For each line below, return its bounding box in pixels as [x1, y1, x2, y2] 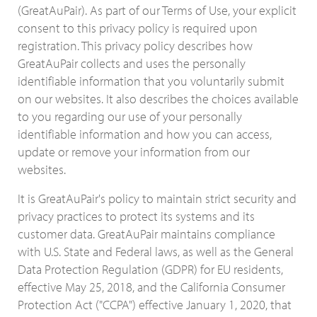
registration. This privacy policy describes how [18, 38, 253, 54]
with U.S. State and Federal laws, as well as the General [18, 243, 294, 260]
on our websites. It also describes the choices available [18, 91, 299, 107]
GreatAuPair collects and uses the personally [18, 55, 246, 71]
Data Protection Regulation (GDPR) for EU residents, [18, 261, 283, 277]
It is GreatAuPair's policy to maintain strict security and [18, 190, 296, 207]
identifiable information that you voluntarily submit [18, 73, 284, 89]
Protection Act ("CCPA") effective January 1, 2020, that [18, 296, 292, 313]
